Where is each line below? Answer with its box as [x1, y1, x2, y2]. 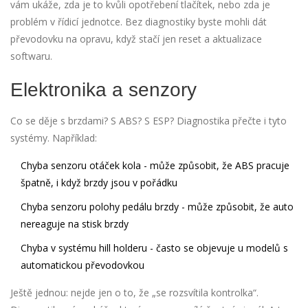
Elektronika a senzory [10, 79, 197, 101]
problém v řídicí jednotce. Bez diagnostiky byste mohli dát [10, 15, 267, 29]
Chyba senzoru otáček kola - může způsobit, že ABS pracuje [21, 159, 289, 173]
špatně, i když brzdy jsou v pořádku [21, 176, 177, 190]
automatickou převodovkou [21, 258, 144, 272]
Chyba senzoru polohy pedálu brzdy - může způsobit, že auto [21, 200, 294, 214]
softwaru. [10, 49, 52, 63]
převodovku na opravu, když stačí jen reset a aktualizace [10, 32, 262, 46]
